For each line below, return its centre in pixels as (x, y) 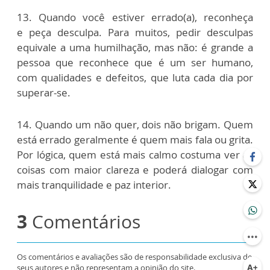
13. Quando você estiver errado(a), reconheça (135, 17)
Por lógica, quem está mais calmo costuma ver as (135, 154)
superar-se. (45, 92)
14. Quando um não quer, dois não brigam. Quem (135, 124)
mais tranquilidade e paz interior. (94, 184)
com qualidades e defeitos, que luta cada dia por (135, 77)
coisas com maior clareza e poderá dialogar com (135, 169)
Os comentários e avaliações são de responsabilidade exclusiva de (134, 256)
